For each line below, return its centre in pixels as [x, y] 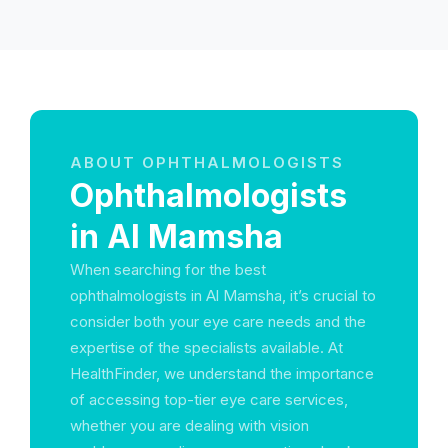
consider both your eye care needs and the [218, 321]
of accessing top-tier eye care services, [209, 399]
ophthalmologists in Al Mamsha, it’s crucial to [223, 295]
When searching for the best [168, 269]
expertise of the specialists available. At [206, 347]
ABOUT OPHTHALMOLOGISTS [207, 162]
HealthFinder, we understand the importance [222, 373]
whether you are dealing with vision [189, 425]
